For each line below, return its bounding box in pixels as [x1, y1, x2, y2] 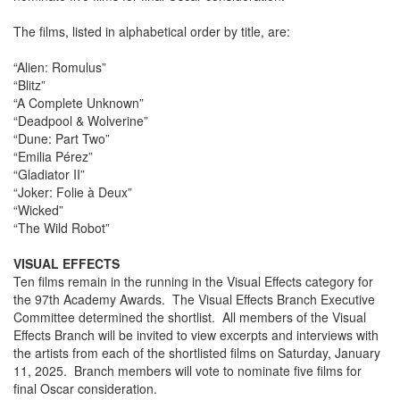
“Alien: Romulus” [13, 58, 106, 77]
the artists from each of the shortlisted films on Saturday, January [13, 344, 380, 362]
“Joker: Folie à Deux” [13, 183, 132, 202]
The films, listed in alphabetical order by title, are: [13, 22, 290, 41]
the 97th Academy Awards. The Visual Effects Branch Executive [13, 290, 375, 309]
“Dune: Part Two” [13, 129, 110, 148]
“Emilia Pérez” [13, 147, 93, 166]
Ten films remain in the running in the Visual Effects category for [13, 272, 373, 291]
